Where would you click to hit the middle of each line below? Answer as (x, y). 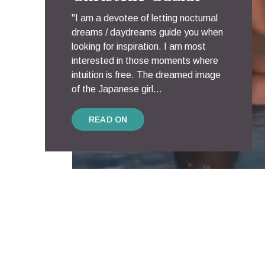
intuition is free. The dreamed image (146, 75)
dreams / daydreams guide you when (147, 32)
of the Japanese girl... (117, 89)
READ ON (108, 119)
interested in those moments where (145, 61)
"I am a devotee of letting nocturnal (145, 18)
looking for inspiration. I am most (139, 46)
